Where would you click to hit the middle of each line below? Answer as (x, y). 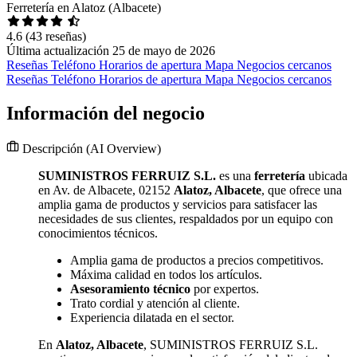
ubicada (326, 176)
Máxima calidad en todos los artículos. (166, 275)
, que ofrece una (302, 190)
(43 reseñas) (56, 37)
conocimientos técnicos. (98, 233)
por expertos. (225, 289)
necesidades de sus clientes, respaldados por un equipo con (186, 219)
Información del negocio (106, 114)
